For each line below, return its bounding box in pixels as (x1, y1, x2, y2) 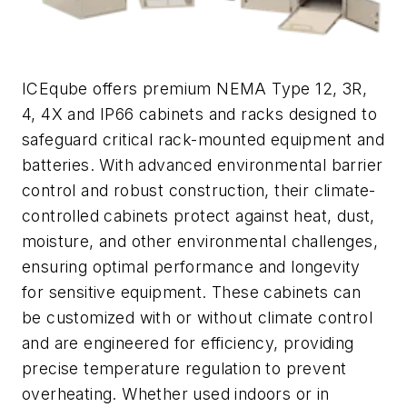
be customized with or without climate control (22, 307, 372, 327)
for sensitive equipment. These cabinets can (22, 282, 362, 302)
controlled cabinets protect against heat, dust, (22, 205, 375, 225)
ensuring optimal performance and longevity (22, 256, 361, 276)
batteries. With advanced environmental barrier (22, 154, 383, 174)
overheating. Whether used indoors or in (22, 383, 330, 403)
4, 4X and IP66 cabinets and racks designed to (22, 104, 377, 124)
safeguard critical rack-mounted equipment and (22, 129, 384, 149)
